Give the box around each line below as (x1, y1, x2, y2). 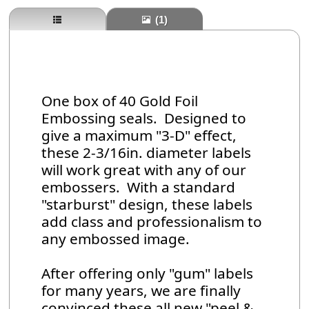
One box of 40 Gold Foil (41, 91, 199, 111)
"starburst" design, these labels (41, 195, 253, 215)
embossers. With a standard (41, 177, 236, 197)
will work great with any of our (41, 160, 247, 180)
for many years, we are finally (41, 281, 241, 301)
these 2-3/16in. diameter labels (41, 143, 252, 163)
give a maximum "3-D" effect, (41, 126, 237, 146)
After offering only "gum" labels (41, 263, 254, 283)
